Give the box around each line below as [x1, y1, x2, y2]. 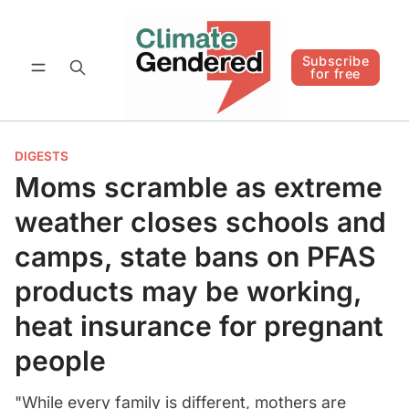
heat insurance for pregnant [15, 309, 383, 342]
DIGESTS [15, 148, 68, 163]
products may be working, [15, 274, 362, 308]
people [15, 343, 106, 377]
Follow [318, 43, 360, 59]
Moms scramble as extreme [15, 170, 383, 204]
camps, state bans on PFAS [15, 239, 376, 273]
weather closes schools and [15, 204, 386, 238]
